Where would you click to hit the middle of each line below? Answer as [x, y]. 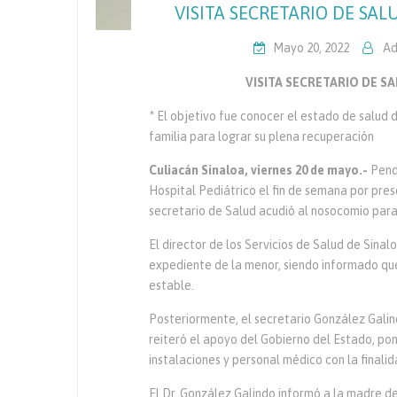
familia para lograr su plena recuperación [261, 136]
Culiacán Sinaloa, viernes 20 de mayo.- [260, 170]
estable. [171, 285]
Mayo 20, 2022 [311, 47]
